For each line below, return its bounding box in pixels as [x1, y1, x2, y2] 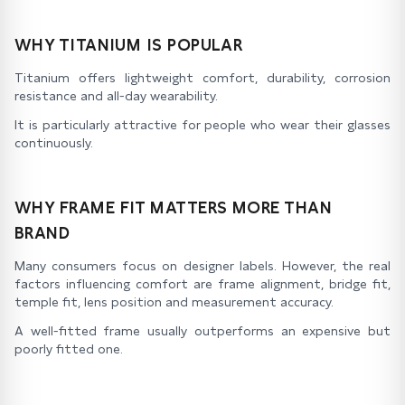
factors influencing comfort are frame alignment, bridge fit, [14, 277, 391, 291]
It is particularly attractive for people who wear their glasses [14, 118, 391, 132]
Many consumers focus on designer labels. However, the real [14, 259, 391, 273]
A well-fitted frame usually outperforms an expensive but [14, 324, 391, 338]
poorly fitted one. [14, 342, 123, 356]
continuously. [14, 136, 93, 150]
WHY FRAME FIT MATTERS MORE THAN [14, 198, 332, 217]
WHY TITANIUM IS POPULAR [14, 35, 243, 54]
